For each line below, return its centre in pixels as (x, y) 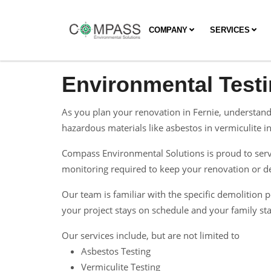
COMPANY (169, 30)
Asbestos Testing (116, 251)
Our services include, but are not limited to (151, 235)
